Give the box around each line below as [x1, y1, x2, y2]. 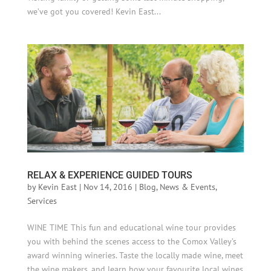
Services [27, 195, 57, 206]
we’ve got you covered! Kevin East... [27, 5, 161, 17]
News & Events [159, 181, 215, 192]
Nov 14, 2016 [83, 181, 132, 192]
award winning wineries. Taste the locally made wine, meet [27, 249, 243, 261]
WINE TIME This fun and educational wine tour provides [27, 221, 236, 233]
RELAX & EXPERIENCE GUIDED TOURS [27, 169, 192, 181]
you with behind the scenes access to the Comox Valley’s [27, 235, 237, 247]
